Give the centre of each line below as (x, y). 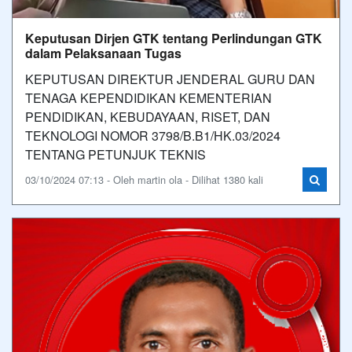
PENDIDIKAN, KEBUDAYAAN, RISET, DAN (148, 117)
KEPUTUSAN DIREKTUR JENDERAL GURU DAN (170, 79)
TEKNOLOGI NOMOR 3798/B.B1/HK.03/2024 (153, 136)
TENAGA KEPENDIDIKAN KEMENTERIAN (148, 98)
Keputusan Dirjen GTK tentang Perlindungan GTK (174, 38)
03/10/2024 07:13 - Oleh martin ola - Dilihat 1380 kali (144, 180)
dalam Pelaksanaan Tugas (103, 53)
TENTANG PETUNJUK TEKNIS (115, 154)
